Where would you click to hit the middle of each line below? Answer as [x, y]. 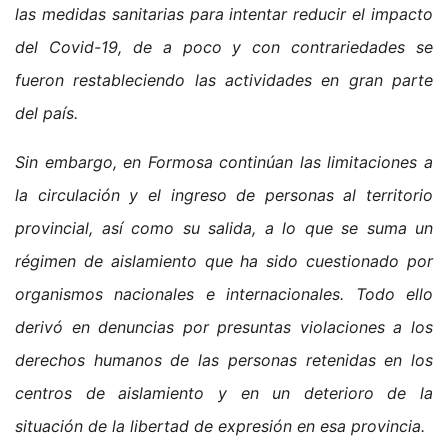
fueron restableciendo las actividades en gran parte [224, 79]
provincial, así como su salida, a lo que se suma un [224, 227]
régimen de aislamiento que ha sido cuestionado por [224, 260]
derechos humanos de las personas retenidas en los [224, 359]
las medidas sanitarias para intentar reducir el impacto [224, 13]
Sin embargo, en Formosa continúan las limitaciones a [224, 161]
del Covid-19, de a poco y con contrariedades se [224, 46]
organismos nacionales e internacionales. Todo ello [224, 293]
